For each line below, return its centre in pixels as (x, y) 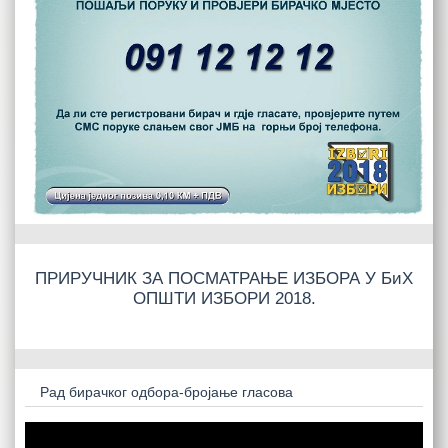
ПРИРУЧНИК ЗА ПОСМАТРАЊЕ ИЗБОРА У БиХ (224, 278)
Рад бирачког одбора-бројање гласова (166, 391)
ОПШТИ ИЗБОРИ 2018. (224, 298)
